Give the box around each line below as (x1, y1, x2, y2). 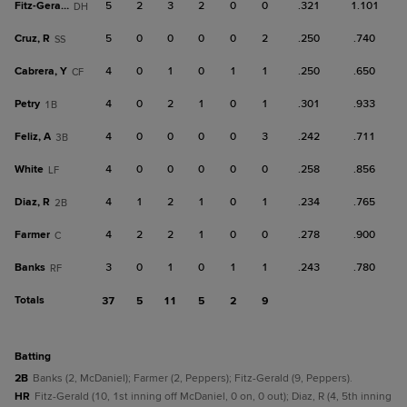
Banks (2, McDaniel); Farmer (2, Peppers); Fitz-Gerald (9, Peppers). (33, 372, 352, 385)
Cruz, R (15, 32, 50, 45)
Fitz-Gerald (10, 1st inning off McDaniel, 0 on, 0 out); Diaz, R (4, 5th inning (35, 390, 392, 403)
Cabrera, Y (15, 65, 67, 78)
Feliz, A (15, 130, 51, 144)
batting (22, 350, 51, 363)
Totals (15, 293, 45, 307)
